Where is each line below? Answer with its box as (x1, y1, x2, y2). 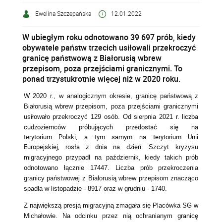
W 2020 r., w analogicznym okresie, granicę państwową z (23, 92, 199, 100)
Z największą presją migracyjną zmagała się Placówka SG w (23, 202, 199, 210)
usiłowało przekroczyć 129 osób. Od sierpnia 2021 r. (23, 113, 182, 121)
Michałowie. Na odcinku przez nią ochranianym (23, 212, 178, 220)
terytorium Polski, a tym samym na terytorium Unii (23, 132, 199, 142)
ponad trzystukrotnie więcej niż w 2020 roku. (22, 73, 181, 85)
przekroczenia (158, 164, 199, 172)
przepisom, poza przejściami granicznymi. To (22, 63, 183, 74)
